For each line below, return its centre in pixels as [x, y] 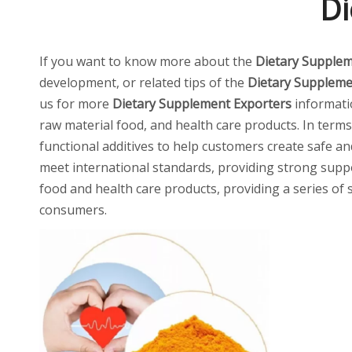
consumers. [73, 210]
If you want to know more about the [147, 61]
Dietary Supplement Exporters [202, 104]
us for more [76, 104]
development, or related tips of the [143, 82]
